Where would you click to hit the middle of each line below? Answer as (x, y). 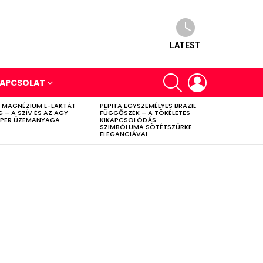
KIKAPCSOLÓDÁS (128, 119)
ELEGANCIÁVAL (124, 134)
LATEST (185, 45)
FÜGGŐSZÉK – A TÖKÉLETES (145, 112)
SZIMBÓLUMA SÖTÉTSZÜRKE (146, 127)
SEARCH (196, 73)
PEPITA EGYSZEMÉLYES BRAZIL (148, 105)
